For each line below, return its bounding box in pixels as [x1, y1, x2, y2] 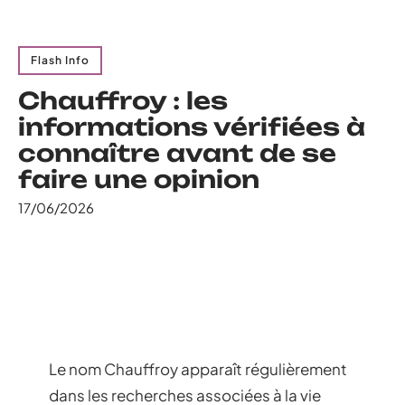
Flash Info [31, 53, 89, 67]
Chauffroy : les [18, 86, 228, 115]
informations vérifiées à [18, 112, 365, 141]
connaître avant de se [18, 138, 336, 167]
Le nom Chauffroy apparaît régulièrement [49, 359, 347, 379]
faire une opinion [18, 165, 259, 193]
